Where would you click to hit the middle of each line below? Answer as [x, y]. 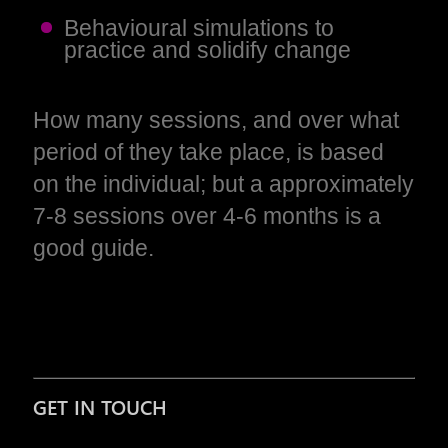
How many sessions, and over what [216, 119]
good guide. [94, 247]
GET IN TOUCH [100, 406]
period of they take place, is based [209, 151]
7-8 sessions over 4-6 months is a [207, 215]
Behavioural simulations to [198, 28]
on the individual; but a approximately [224, 183]
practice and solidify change [207, 50]
